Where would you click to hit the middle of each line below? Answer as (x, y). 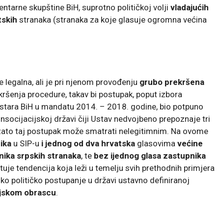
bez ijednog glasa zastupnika (150, 155)
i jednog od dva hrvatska (88, 143)
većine (190, 143)
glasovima (156, 143)
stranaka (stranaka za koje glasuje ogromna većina (112, 19)
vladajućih (190, 7)
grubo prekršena (172, 82)
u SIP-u (26, 143)
